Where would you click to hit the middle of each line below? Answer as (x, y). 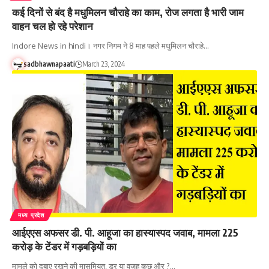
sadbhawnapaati (49, 64)
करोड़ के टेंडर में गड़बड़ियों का (64, 246)
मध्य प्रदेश (31, 215)
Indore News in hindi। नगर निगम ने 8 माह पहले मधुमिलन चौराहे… (110, 45)
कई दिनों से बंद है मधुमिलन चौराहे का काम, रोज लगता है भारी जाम (128, 12)
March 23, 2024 (103, 64)
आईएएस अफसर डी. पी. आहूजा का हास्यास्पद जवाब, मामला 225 (125, 232)
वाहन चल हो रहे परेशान (53, 26)
